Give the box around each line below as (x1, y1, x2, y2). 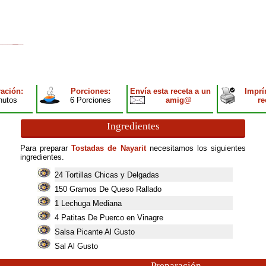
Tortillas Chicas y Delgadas (65, 170, 159, 179)
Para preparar (20, 144, 72, 153)
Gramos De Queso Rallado (69, 185, 161, 194)
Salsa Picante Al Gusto (54, 227, 135, 236)
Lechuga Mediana (61, 199, 122, 208)
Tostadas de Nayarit (71, 144, 150, 153)
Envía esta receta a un (130, 87, 211, 96)
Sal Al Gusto (54, 242, 98, 251)
